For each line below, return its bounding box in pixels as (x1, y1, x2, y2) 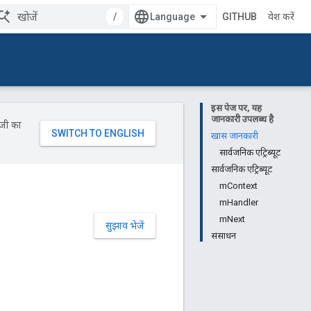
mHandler (219, 197, 258, 208)
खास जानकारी (211, 131, 258, 141)
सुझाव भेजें (106, 220, 144, 231)
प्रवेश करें (268, 11, 294, 22)
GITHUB (222, 11, 257, 22)
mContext (219, 180, 258, 191)
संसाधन (211, 230, 236, 241)
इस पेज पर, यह (211, 103, 262, 113)
